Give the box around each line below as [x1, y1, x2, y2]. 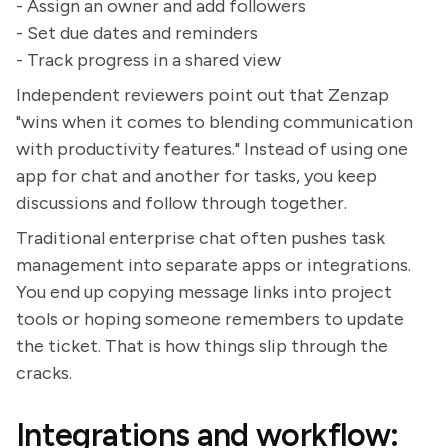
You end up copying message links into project [16, 281, 392, 303]
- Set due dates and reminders [16, 22, 258, 44]
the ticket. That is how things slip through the [16, 335, 388, 357]
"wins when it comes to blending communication [16, 111, 413, 133]
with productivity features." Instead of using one [16, 138, 408, 160]
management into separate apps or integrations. [16, 254, 411, 276]
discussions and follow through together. [16, 192, 347, 214]
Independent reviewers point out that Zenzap [16, 84, 389, 106]
